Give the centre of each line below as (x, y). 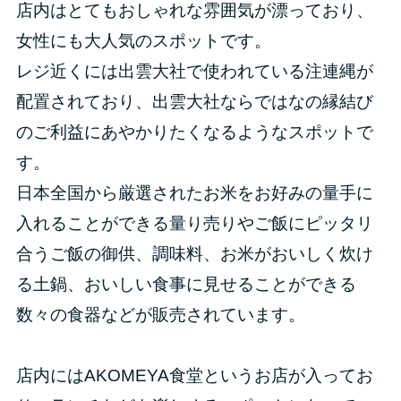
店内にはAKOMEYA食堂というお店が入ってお (194, 375)
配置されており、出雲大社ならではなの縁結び (194, 101)
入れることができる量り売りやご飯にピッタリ (194, 223)
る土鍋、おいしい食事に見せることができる (186, 284)
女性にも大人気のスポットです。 (143, 40)
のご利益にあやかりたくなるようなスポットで (194, 132)
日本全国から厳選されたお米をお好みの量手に (194, 192)
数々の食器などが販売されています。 (160, 314)
